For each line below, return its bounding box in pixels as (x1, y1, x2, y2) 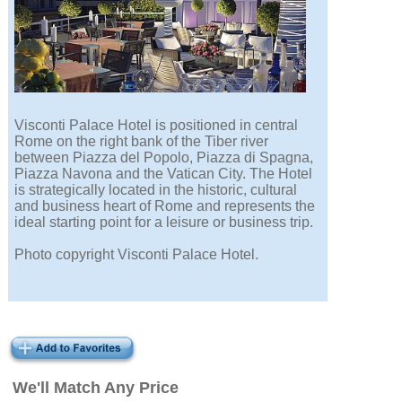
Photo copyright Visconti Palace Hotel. (14, 247, 259, 263)
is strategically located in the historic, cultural (14, 182, 298, 198)
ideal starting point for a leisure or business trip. (14, 214, 314, 231)
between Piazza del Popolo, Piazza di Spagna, (14, 150, 314, 166)
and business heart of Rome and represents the (14, 198, 316, 214)
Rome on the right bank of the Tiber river (14, 134, 269, 150)
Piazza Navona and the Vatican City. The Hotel (14, 166, 313, 182)
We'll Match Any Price (13, 379, 179, 398)
